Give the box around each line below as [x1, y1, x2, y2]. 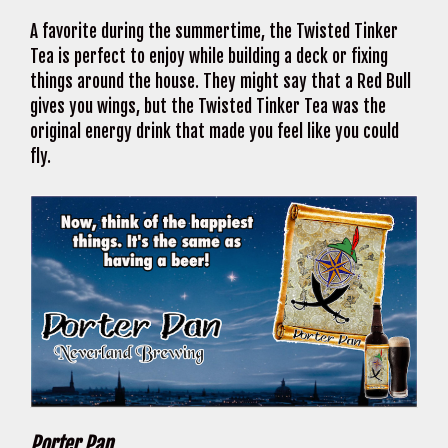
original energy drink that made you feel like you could [30, 121, 399, 143]
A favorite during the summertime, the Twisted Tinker [30, 21, 398, 43]
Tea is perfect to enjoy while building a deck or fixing [30, 46, 388, 68]
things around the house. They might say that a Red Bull [30, 71, 411, 93]
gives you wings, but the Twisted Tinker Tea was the [30, 96, 386, 118]
